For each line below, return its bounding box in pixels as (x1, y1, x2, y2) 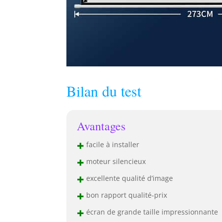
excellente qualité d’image (84, 173, 173, 183)
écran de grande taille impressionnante (84, 207, 218, 217)
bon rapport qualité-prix (84, 190, 167, 200)
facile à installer (84, 139, 139, 149)
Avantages (76, 118, 125, 134)
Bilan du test (66, 80, 142, 101)
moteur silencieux (84, 156, 146, 166)
